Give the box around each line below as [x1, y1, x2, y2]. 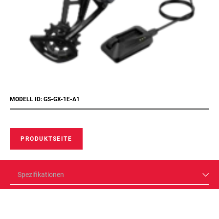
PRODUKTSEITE [21, 135, 72, 142]
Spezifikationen [18, 171, 64, 178]
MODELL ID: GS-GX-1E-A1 [10, 96, 80, 103]
